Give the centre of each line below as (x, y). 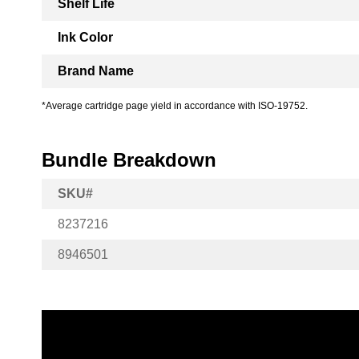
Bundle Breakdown (129, 160)
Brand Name (96, 71)
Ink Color (85, 37)
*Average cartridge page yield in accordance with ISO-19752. (175, 106)
